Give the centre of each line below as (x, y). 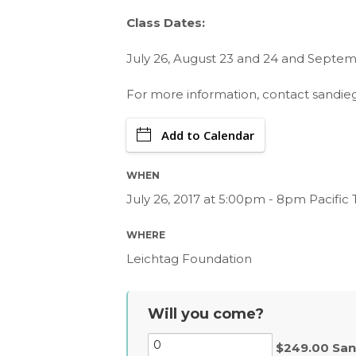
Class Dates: (166, 23)
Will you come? (206, 314)
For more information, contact (219, 94)
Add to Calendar (208, 135)
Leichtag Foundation (189, 259)
